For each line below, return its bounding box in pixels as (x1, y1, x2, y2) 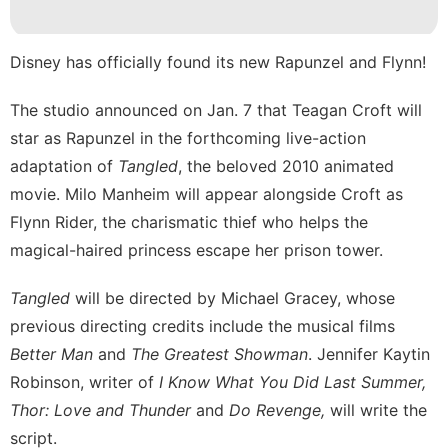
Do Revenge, (229, 399, 330, 420)
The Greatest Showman (131, 343, 308, 364)
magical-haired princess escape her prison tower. (10, 239, 383, 260)
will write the (330, 399, 427, 420)
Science (30, 90, 89, 110)
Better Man (10, 343, 98, 364)
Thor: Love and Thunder (10, 399, 196, 420)
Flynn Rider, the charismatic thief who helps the (10, 211, 368, 232)
